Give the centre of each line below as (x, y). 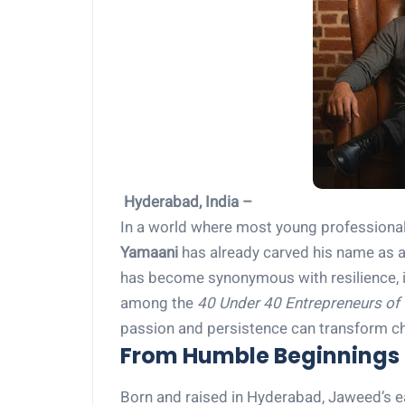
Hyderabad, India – (188, 202)
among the (159, 303)
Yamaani (149, 252)
